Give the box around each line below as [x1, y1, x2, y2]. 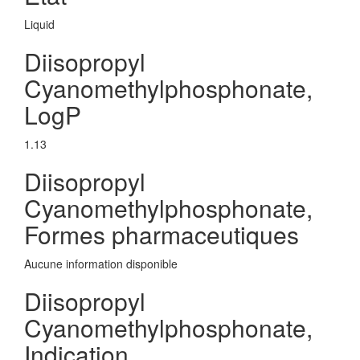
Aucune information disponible [24, 256, 178, 272]
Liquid [24, 16, 55, 32]
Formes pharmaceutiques [24, 217, 299, 252]
